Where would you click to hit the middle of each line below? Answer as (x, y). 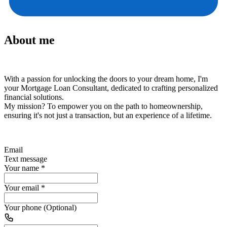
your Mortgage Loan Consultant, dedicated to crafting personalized (111, 88)
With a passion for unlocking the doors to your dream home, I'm (106, 79)
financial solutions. (34, 97)
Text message (26, 159)
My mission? (26, 106)
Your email (22, 187)
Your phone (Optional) (40, 207)
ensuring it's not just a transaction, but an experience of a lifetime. (108, 115)
